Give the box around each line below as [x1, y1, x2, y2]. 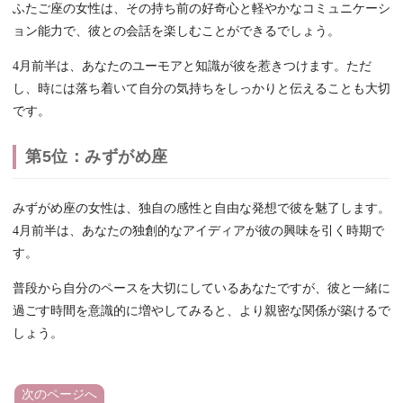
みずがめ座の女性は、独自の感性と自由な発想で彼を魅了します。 [13, 201, 390, 215]
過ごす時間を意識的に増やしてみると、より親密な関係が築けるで [13, 303, 390, 318]
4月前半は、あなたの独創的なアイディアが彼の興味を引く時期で [13, 223, 384, 237]
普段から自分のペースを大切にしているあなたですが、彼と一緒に [13, 281, 390, 295]
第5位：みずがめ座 [25, 147, 168, 166]
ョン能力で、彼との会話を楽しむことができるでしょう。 [13, 23, 340, 38]
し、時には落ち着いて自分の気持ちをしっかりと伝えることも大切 [13, 81, 390, 95]
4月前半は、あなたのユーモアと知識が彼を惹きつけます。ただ [13, 58, 372, 73]
